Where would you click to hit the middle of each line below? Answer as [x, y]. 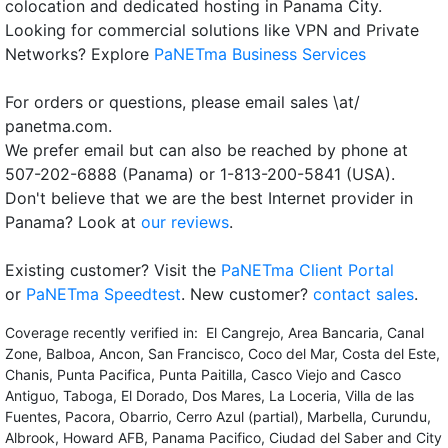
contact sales [363, 294]
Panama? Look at [73, 222]
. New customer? [247, 294]
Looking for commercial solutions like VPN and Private [212, 30]
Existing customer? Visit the [113, 270]
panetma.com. [58, 126]
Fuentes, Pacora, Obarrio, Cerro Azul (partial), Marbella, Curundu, [218, 416]
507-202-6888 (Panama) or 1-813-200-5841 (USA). [200, 174]
